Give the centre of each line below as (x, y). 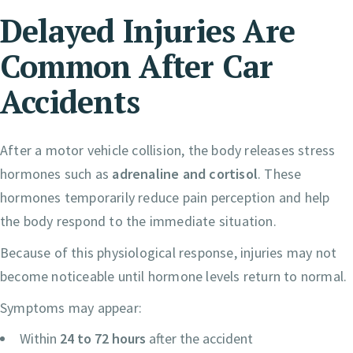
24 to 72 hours (104, 338)
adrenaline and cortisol (185, 173)
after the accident (201, 338)
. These (280, 173)
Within (40, 338)
